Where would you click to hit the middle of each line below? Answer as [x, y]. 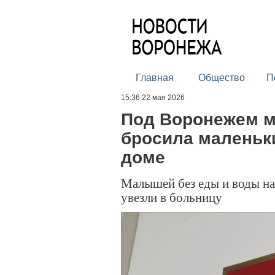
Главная [154, 78]
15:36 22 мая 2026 [153, 98]
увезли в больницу [172, 197]
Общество [221, 78]
